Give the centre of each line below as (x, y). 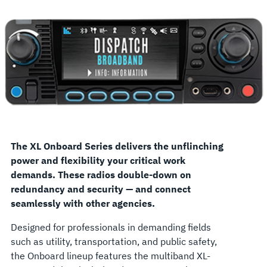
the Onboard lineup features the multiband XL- (110, 256)
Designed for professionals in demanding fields (111, 227)
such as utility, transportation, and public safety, (114, 242)
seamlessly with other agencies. (83, 204)
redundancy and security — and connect (100, 189)
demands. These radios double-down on (101, 175)
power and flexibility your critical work (98, 161)
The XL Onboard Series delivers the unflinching (117, 146)
